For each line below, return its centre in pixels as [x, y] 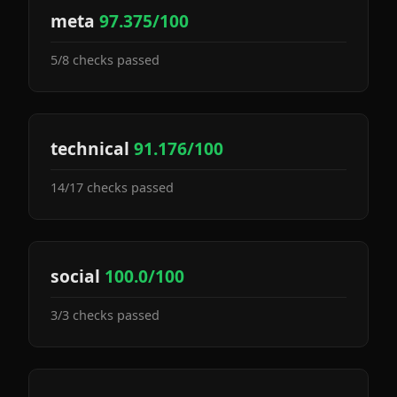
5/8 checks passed [105, 60]
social [78, 276]
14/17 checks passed [112, 187]
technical [92, 148]
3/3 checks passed [105, 315]
